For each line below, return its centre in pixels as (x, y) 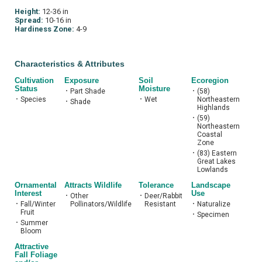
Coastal (210, 135)
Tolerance (156, 185)
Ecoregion (210, 80)
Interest (28, 193)
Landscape (211, 185)
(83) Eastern (217, 154)
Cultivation (34, 80)
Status (26, 88)
